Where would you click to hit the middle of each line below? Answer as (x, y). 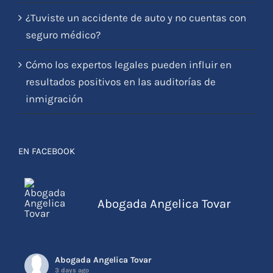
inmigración (54, 117)
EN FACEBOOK (47, 170)
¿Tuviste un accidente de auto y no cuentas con (136, 36)
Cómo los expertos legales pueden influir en (129, 83)
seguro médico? (63, 53)
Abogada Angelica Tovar (164, 222)
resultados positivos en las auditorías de (121, 100)
